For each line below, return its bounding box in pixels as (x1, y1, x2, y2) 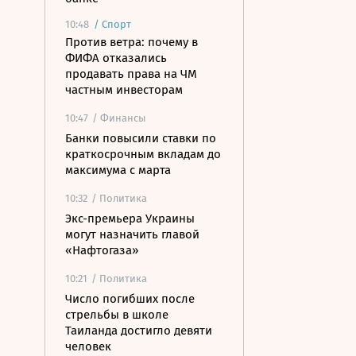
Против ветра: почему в (65, 35, 198, 49)
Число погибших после (65, 292, 195, 306)
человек (65, 339, 111, 354)
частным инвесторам (65, 83, 183, 97)
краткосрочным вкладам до (65, 147, 221, 161)
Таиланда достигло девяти (65, 323, 212, 338)
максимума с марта (65, 163, 171, 177)
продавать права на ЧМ (65, 67, 197, 81)
